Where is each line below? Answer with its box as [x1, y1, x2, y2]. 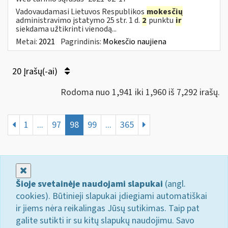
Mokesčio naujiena [103, 36, 166, 47]
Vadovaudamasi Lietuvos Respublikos [16, 6, 146, 17]
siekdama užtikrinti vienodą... [16, 23, 117, 35]
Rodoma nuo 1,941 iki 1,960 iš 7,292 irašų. [61, 85, 220, 99]
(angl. [163, 177, 186, 190]
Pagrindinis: [61, 36, 103, 47]
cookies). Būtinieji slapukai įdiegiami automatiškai [16, 189, 207, 203]
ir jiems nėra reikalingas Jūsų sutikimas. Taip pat [16, 202, 199, 215]
